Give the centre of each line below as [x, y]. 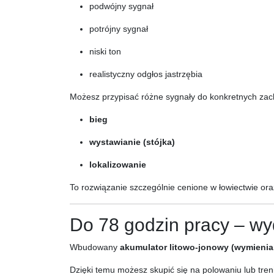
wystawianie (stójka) [132, 142]
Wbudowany [95, 247]
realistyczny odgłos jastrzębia [146, 74]
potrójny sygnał [119, 29]
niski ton [105, 51]
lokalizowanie [118, 165]
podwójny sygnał [121, 6]
